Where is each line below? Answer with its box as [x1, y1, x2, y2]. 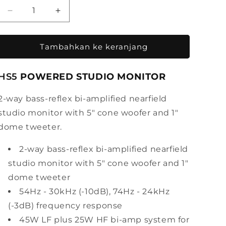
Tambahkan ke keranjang [40, 41, 148, 51]
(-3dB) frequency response [8, 201, 123, 210]
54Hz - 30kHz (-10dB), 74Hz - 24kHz [19, 187, 170, 196]
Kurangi [9, 10, 40, 20]
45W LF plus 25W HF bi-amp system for [19, 215, 190, 224]
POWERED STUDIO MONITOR [20, 71, 166, 82]
